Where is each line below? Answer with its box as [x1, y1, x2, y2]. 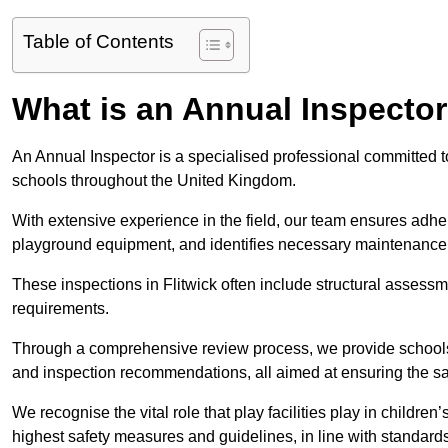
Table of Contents [23, 31, 174, 53]
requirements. [12, 300, 109, 318]
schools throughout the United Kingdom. [12, 172, 300, 190]
